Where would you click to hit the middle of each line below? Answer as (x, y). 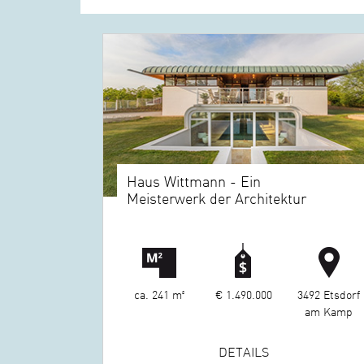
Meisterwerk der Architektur (217, 198)
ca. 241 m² (159, 295)
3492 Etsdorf (328, 295)
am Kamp (328, 312)
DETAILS (243, 351)
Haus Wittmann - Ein (194, 181)
